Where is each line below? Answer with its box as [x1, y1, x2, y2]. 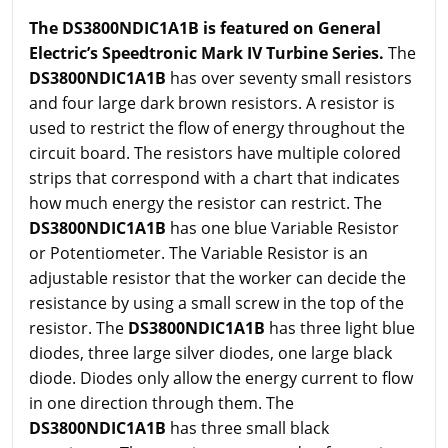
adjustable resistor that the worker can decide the [29, 267, 406, 290]
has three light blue [269, 317, 415, 340]
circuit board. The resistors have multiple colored [29, 142, 401, 165]
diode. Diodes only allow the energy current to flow [29, 367, 413, 390]
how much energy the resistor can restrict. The [29, 192, 382, 215]
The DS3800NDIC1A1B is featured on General [29, 17, 381, 40]
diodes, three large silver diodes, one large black [29, 342, 392, 365]
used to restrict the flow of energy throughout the [29, 117, 405, 140]
